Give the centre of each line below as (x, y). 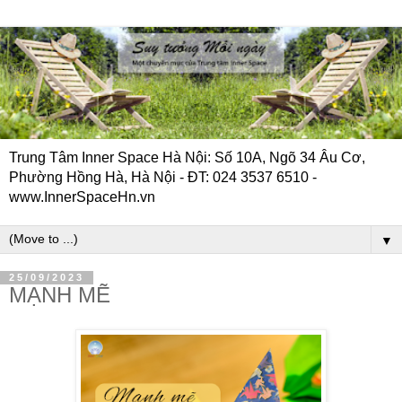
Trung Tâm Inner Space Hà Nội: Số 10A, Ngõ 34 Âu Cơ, (187, 158)
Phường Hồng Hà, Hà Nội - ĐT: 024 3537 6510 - (163, 178)
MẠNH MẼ (60, 295)
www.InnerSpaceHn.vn (82, 197)
